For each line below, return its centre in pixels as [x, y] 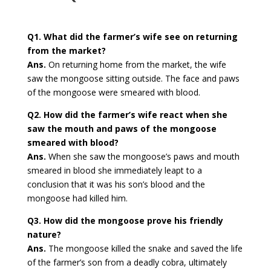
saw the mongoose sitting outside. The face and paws [133, 79]
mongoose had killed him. [77, 198]
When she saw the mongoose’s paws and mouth [142, 157]
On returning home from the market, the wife [136, 65]
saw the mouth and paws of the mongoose [122, 129]
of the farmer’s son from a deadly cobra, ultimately [127, 263]
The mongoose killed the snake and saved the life [144, 249]
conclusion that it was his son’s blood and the [116, 184]
